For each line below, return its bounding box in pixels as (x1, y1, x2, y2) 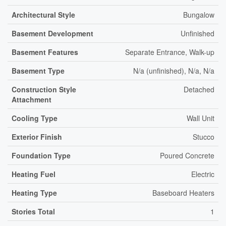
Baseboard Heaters (152, 188, 214, 198)
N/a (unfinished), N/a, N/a (133, 66, 214, 76)
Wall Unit (187, 113, 214, 123)
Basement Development (12, 28, 93, 38)
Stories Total (12, 206, 55, 216)
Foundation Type (12, 150, 71, 160)
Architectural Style (12, 10, 75, 20)
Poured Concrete (160, 150, 214, 160)
